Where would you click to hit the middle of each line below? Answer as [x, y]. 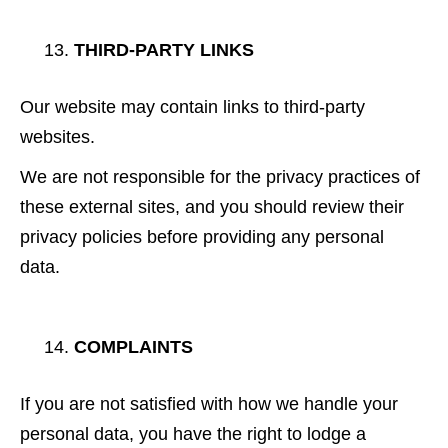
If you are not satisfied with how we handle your [209, 403]
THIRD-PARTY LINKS [164, 49]
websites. [57, 136]
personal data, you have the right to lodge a [193, 433]
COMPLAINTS [133, 346]
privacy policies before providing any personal [202, 236]
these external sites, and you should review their [212, 206]
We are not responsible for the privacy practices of [220, 176]
